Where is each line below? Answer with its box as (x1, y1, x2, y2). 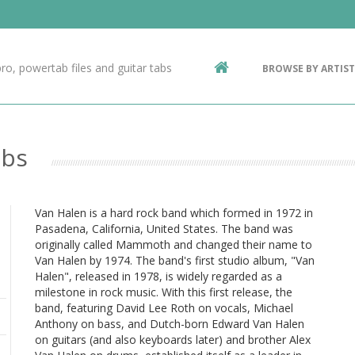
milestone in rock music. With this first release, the (35, 284, 292, 300)
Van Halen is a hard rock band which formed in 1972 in (35, 205, 313, 220)
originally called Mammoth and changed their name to (35, 237, 312, 252)
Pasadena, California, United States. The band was (35, 221, 293, 236)
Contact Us (35, 13, 140, 39)
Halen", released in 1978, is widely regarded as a (35, 269, 282, 284)
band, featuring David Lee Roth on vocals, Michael (35, 300, 293, 315)
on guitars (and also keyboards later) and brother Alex (35, 332, 311, 347)
